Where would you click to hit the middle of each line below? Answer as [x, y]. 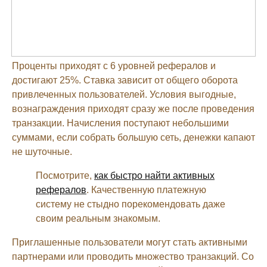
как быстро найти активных [154, 175]
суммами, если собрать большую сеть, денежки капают [133, 137]
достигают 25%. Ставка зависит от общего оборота [125, 80]
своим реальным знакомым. [98, 218]
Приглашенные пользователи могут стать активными [130, 242]
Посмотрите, [65, 175]
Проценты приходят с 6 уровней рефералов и [114, 66]
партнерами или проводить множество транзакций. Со [133, 256]
